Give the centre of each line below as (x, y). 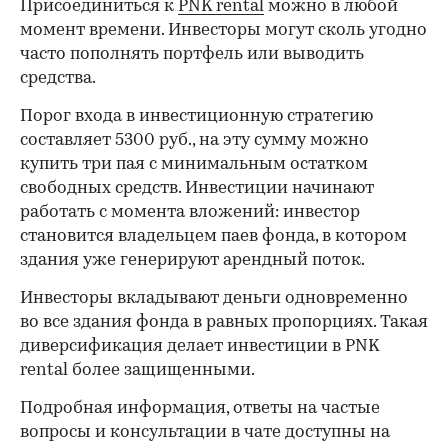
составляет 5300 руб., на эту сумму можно (194, 140)
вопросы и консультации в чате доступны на (205, 432)
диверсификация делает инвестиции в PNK (199, 346)
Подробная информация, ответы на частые (200, 408)
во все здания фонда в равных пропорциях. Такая (224, 322)
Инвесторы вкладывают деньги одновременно (214, 298)
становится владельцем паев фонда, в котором (213, 236)
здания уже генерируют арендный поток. (192, 260)
